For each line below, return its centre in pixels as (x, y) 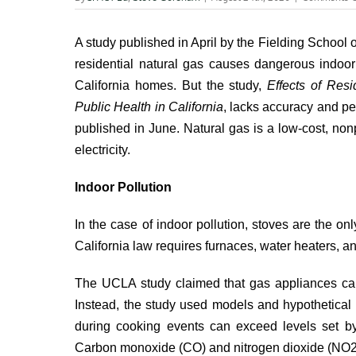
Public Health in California (149, 107)
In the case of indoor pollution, (164, 224)
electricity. (103, 150)
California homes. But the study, (171, 85)
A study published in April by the (166, 43)
